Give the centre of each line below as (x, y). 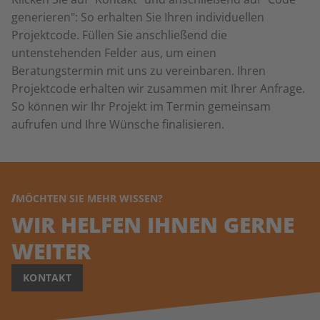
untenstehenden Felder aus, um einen (114, 53)
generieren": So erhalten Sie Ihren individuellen (138, 17)
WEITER (51, 251)
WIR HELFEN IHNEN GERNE (153, 225)
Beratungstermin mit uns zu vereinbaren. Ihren (139, 71)
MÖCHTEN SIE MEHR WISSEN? (89, 198)
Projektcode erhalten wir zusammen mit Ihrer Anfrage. (158, 89)
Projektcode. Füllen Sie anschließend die (119, 35)
